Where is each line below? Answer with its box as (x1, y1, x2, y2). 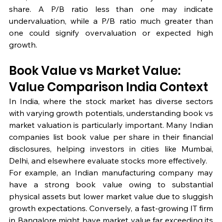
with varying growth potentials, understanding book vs (9, 108, 213, 118)
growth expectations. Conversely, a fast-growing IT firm (9, 203, 213, 214)
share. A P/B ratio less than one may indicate (9, 4, 213, 14)
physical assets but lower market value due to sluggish (9, 191, 213, 202)
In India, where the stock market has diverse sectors (9, 96, 213, 107)
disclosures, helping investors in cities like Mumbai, (9, 144, 213, 154)
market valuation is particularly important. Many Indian (9, 120, 213, 130)
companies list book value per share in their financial (9, 132, 213, 142)
